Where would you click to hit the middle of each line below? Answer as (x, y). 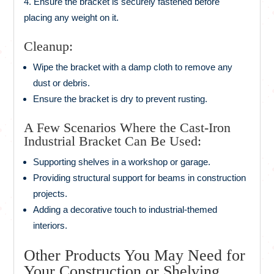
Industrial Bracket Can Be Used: (113, 141)
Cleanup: (49, 46)
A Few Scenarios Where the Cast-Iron (128, 127)
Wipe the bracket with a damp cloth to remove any (133, 67)
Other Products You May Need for (135, 255)
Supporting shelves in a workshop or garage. (122, 161)
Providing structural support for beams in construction (140, 177)
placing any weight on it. (72, 17)
